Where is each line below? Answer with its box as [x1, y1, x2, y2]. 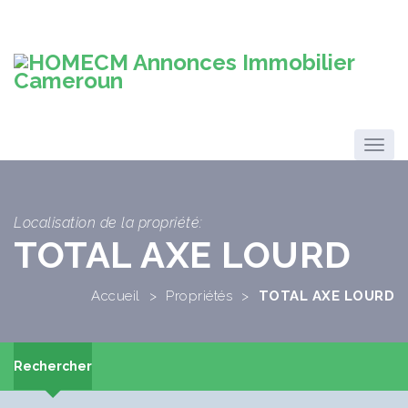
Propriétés [166, 287, 232, 304]
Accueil [91, 287, 140, 304]
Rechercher [14, 358, 92, 373]
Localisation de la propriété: [14, 214, 203, 231]
